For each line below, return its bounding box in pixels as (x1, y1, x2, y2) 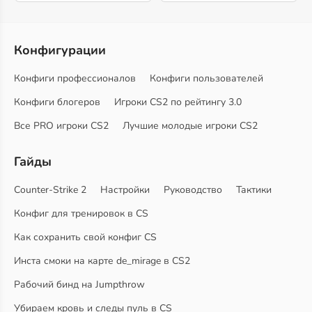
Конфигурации (14, 42, 106, 58)
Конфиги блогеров (14, 95, 100, 109)
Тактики (236, 183, 272, 196)
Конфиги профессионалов (14, 72, 136, 85)
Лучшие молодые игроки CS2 (123, 119, 258, 132)
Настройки (100, 183, 150, 196)
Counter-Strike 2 (14, 183, 86, 196)
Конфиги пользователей (150, 72, 263, 85)
